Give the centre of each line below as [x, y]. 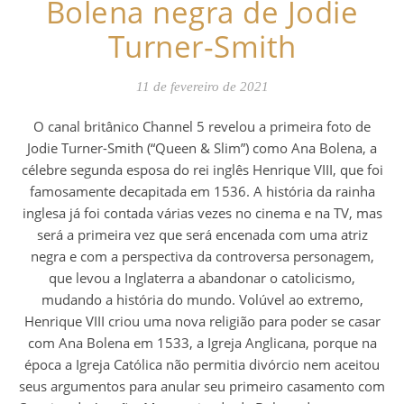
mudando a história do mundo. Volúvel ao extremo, [202, 299]
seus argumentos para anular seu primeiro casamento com [202, 386]
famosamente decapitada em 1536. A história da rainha [202, 191]
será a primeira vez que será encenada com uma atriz [202, 234]
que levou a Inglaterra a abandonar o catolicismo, [202, 278]
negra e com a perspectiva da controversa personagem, [202, 256]
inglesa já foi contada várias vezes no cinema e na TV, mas [202, 213]
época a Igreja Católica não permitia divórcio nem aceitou [202, 364]
